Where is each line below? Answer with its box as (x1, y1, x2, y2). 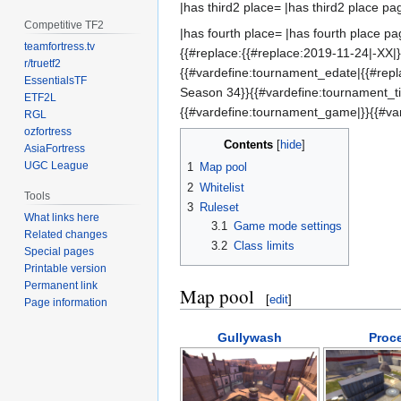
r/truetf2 (24, 57, 62, 71)
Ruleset (200, 200, 239, 215)
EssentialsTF (24, 74, 88, 88)
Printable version (24, 261, 107, 275)
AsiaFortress (24, 142, 86, 156)
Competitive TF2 (24, 19, 105, 32)
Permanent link (24, 278, 98, 292)
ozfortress (24, 125, 73, 139)
